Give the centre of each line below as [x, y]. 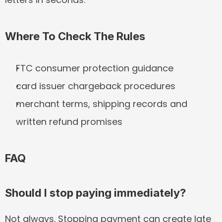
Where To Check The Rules [75, 36]
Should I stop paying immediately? [95, 193]
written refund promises [69, 122]
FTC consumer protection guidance [95, 68]
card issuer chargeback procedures [96, 86]
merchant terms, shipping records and [102, 104]
